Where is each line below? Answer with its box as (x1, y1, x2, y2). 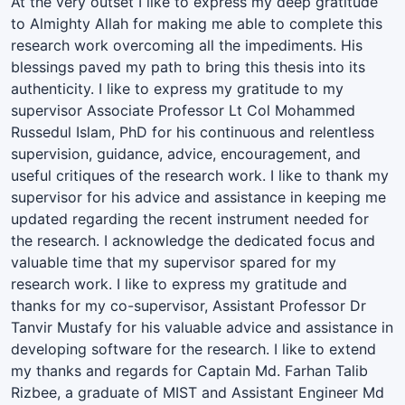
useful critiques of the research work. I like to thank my (11, 165, 389, 184)
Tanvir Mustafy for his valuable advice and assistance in (11, 317, 393, 336)
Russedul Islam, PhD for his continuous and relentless (11, 122, 374, 141)
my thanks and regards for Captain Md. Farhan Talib (11, 361, 368, 380)
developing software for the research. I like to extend (11, 339, 376, 358)
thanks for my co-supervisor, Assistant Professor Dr (11, 296, 366, 315)
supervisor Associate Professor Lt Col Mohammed (11, 100, 355, 119)
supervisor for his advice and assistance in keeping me (11, 187, 386, 206)
